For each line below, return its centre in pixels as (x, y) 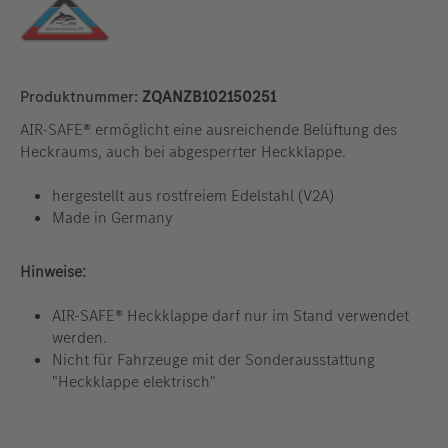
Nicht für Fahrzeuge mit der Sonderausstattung (213, 360)
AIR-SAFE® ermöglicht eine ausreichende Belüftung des (208, 130)
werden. (79, 338)
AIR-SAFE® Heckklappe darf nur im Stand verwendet (230, 316)
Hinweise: (53, 272)
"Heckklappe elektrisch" (134, 382)
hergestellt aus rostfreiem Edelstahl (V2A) (193, 196)
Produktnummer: (81, 97)
